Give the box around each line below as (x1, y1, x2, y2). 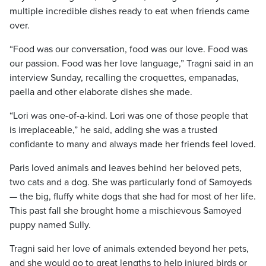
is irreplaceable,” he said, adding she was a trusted (9, 124, 217, 136)
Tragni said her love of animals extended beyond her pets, (9, 243, 249, 255)
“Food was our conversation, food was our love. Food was (9, 43, 248, 55)
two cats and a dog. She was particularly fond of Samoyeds (9, 176, 252, 188)
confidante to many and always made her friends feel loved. (9, 138, 256, 150)
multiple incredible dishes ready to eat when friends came (9, 5, 249, 17)
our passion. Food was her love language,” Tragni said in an (9, 58, 254, 69)
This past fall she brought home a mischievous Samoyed (9, 205, 242, 217)
